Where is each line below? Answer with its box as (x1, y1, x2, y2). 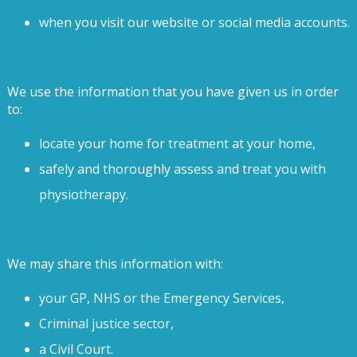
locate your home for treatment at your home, (38, 134, 316, 152)
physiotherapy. (38, 185, 128, 203)
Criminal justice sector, (38, 314, 174, 332)
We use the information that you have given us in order (6, 82, 339, 100)
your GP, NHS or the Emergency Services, (38, 288, 284, 307)
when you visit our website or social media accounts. (38, 13, 350, 31)
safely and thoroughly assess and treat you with (38, 159, 326, 178)
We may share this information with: (6, 254, 223, 273)
